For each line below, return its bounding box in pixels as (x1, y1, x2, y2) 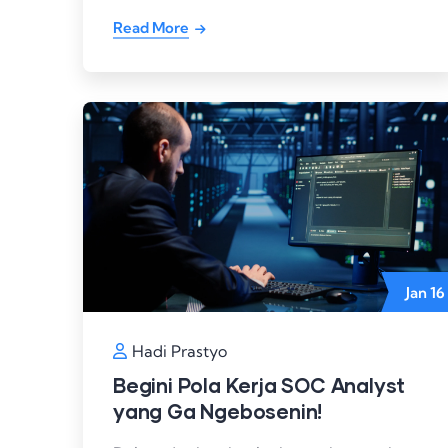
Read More (113, 17, 189, 37)
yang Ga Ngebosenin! (113, 398, 323, 423)
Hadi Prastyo (132, 340, 227, 361)
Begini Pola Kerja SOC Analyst (113, 372, 406, 397)
